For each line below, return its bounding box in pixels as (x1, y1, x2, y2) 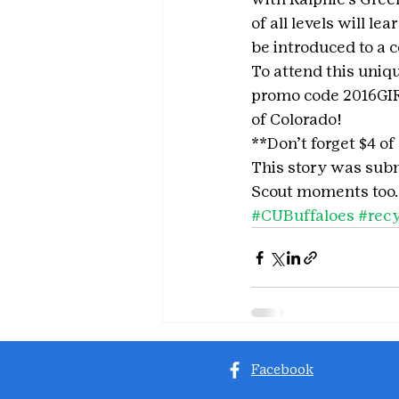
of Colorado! (251, 110, 342, 129)
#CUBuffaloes (251, 206, 354, 225)
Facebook (251, 362, 313, 378)
